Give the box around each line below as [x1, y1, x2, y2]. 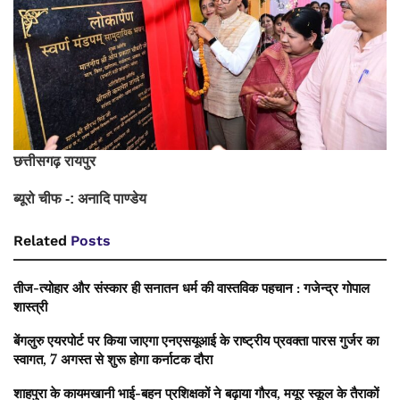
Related [13, 232, 67, 250]
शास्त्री [13, 298, 47, 316]
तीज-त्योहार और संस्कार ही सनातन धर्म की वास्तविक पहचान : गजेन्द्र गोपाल [13, 279, 370, 297]
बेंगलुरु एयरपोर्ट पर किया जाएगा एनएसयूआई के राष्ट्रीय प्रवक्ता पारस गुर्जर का [13, 332, 379, 350]
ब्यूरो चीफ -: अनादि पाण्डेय [13, 191, 146, 207]
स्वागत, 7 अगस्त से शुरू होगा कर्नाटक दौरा [13, 351, 212, 369]
